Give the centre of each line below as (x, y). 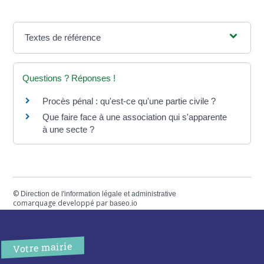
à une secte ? (69, 129)
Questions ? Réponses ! (69, 78)
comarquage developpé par (62, 203)
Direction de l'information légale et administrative (99, 194)
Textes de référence (63, 37)
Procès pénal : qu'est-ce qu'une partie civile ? (129, 101)
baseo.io (124, 203)
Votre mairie (43, 247)
